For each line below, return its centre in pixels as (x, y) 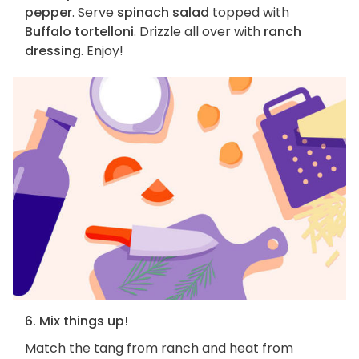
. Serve (95, 13)
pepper (48, 13)
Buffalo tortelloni (79, 32)
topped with (249, 13)
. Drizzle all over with (199, 32)
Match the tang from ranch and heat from (159, 348)
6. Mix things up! (77, 321)
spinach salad (163, 13)
